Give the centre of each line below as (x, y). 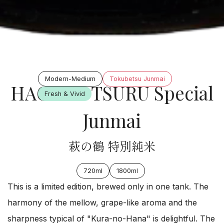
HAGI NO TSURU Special (112, 93)
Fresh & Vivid (65, 94)
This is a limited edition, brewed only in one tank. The (108, 186)
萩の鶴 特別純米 (112, 146)
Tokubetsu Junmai (137, 79)
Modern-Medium (70, 79)
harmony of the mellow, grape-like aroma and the (102, 202)
